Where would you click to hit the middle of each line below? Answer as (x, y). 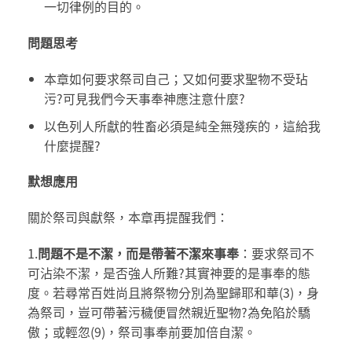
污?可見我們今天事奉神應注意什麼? (144, 99)
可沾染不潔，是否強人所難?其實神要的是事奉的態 (169, 273)
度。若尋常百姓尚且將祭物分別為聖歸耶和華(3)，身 (173, 293)
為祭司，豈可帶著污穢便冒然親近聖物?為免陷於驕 (169, 312)
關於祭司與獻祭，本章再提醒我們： (128, 217)
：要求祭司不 (277, 253)
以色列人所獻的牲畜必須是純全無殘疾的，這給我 (182, 125)
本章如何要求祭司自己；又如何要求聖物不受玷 (176, 79)
